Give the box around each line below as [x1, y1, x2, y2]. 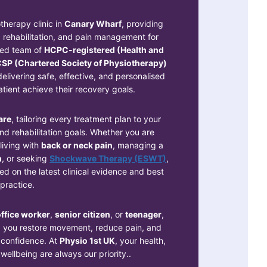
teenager [125, 209, 162, 219]
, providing [121, 18, 163, 29]
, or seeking [2, 153, 50, 163]
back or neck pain [41, 139, 113, 150]
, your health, [114, 235, 166, 246]
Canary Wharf [64, 18, 122, 29]
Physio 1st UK [59, 235, 115, 246]
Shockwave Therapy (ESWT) [49, 153, 167, 163]
